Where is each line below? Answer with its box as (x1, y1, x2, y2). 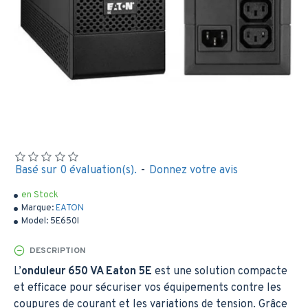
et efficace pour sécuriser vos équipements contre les (14, 281, 281, 295)
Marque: (21, 203, 54, 214)
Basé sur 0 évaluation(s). (15, 164, 137, 177)
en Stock (21, 190, 58, 201)
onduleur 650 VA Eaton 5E (21, 265, 152, 278)
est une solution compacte (152, 265, 287, 278)
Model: (21, 216, 48, 227)
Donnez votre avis (149, 164, 238, 177)
